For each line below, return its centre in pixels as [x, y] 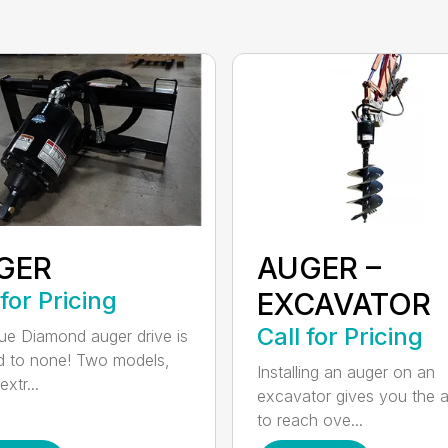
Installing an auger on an [345, 372]
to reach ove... [309, 420]
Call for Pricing [339, 337]
